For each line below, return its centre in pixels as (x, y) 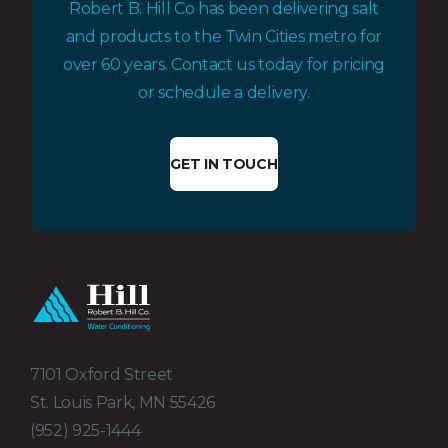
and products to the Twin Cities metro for (224, 37)
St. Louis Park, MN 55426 (123, 402)
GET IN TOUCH (224, 163)
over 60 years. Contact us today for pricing (224, 65)
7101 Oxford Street (106, 374)
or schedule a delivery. (224, 93)
